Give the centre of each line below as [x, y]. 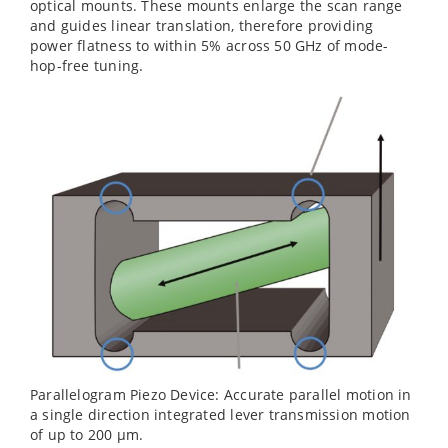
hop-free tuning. [87, 66]
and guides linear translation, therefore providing [202, 26]
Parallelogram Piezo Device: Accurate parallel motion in [221, 394]
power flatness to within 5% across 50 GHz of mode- [209, 46]
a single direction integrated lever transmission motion [220, 414]
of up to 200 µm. [87, 434]
